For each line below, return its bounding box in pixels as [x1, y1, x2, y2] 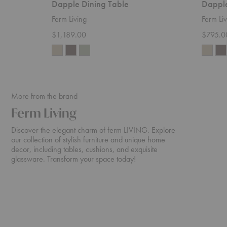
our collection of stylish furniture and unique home [11, 134, 165, 145]
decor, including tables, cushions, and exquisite [11, 144, 158, 155]
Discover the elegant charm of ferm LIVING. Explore [11, 125, 175, 136]
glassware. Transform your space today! [11, 154, 136, 165]
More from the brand [11, 91, 78, 102]
